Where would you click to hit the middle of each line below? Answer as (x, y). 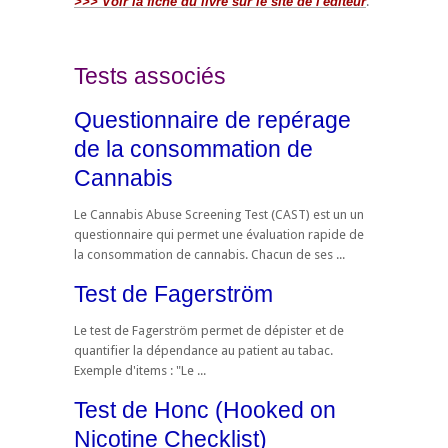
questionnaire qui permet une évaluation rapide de (219, 235)
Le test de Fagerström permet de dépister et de (209, 330)
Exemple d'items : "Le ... (140, 370)
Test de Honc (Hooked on (205, 409)
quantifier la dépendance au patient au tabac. (203, 350)
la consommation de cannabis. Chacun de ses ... (209, 255)
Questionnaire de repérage (212, 120)
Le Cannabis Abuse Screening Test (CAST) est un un (219, 215)
